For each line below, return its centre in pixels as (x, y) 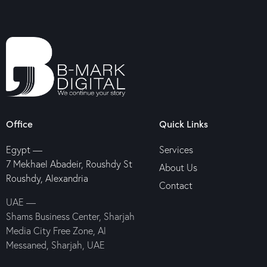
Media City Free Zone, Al (56, 231)
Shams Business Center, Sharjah (70, 216)
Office (19, 123)
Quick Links (183, 123)
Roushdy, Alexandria (47, 178)
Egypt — (24, 150)
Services (176, 150)
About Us (178, 167)
